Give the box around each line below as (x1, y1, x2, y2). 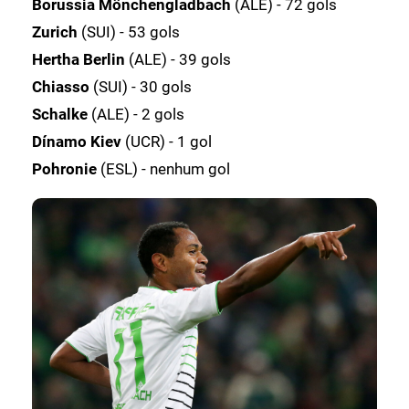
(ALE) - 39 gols (125, 49, 231, 68)
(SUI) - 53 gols (78, 22, 180, 41)
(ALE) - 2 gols (91, 104, 184, 123)
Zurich (32, 22, 78, 41)
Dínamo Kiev (32, 131, 121, 151)
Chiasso (32, 77, 89, 96)
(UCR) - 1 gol (121, 131, 212, 151)
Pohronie (32, 159, 100, 178)
